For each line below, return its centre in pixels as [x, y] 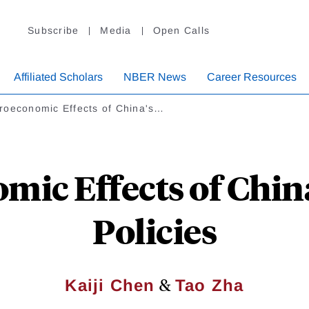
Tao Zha [210, 286]
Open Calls [181, 31]
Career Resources [252, 77]
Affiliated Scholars [58, 77]
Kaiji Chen [110, 286]
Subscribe [53, 31]
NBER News [155, 77]
